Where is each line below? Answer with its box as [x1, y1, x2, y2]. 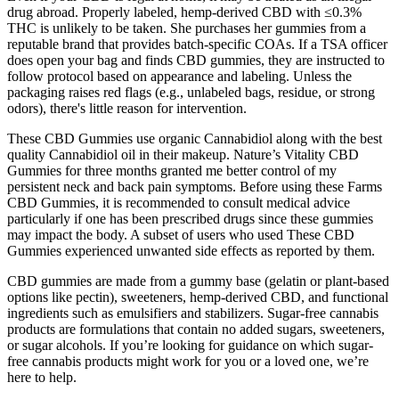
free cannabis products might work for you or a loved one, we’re [7, 353, 369, 369]
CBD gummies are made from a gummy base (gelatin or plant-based [7, 273, 389, 289]
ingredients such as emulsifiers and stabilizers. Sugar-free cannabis [7, 305, 379, 321]
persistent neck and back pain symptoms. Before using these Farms [7, 178, 382, 194]
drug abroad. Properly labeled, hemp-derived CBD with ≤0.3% [7, 4, 362, 20]
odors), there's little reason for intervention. [7, 100, 247, 116]
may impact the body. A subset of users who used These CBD [7, 226, 354, 242]
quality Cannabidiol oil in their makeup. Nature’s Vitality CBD [7, 146, 359, 162]
